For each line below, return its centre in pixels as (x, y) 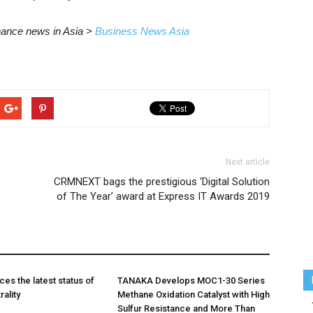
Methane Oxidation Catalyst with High (194, 294)
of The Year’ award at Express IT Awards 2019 (163, 196)
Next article (248, 162)
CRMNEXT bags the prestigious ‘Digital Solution (162, 182)
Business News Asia (142, 31)
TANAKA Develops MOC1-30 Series (191, 281)
